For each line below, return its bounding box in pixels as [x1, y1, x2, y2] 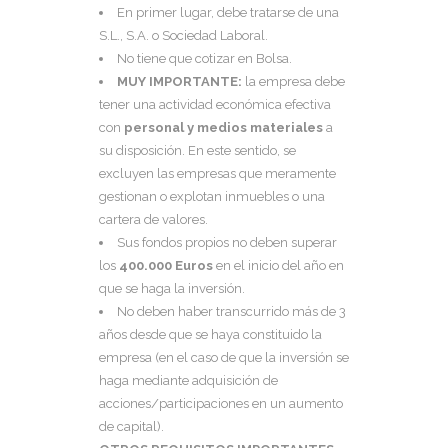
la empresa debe [245, 74, 345, 90]
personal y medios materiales [124, 120, 323, 136]
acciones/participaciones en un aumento [99, 396, 343, 412]
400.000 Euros [119, 258, 216, 274]
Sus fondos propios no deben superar [117, 235, 337, 251]
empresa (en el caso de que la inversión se [99, 350, 349, 366]
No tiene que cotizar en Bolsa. [117, 51, 292, 67]
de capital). [99, 419, 164, 435]
